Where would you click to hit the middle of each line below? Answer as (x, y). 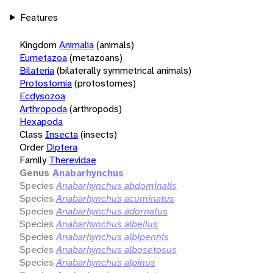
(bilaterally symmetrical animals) (124, 70)
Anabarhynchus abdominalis (116, 185)
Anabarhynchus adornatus (112, 211)
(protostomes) (105, 83)
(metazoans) (96, 57)
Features (39, 17)
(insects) (99, 134)
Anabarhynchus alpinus (106, 262)
